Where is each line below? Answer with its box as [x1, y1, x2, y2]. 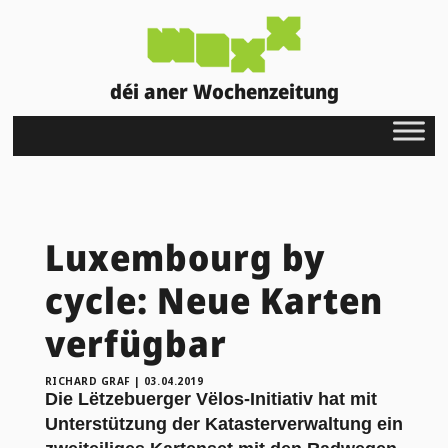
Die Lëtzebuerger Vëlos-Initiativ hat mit [44, 388, 377, 409]
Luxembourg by [44, 232, 325, 282]
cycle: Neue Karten [44, 275, 383, 325]
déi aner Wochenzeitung [109, 77, 339, 105]
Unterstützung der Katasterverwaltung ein [44, 413, 403, 434]
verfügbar [44, 318, 227, 368]
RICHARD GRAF [44, 373, 131, 388]
